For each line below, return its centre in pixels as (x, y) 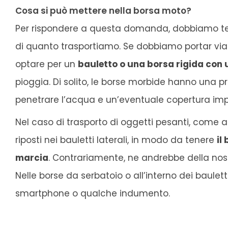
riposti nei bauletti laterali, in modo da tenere (116, 140)
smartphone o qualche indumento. (93, 193)
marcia (32, 158)
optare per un (47, 64)
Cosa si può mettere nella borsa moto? (103, 10)
